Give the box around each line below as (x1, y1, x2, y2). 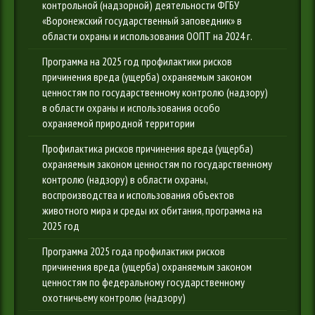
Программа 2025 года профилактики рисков (42, 244, 225, 258)
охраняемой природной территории (42, 116, 195, 130)
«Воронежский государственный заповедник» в (42, 13, 242, 27)
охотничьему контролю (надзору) (42, 290, 186, 304)
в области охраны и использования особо (42, 101, 220, 115)
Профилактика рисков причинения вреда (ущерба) (42, 141, 253, 155)
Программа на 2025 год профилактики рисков (42, 54, 232, 68)
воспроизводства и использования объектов (42, 188, 234, 202)
